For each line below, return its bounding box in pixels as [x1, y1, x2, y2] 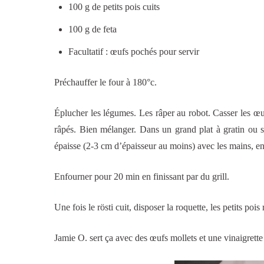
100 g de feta [68, 24, 117, 35]
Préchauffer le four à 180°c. [54, 77, 157, 87]
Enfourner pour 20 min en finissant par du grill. [54, 171, 229, 181]
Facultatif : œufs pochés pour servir [68, 47, 199, 57]
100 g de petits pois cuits [68, 2, 160, 12]
